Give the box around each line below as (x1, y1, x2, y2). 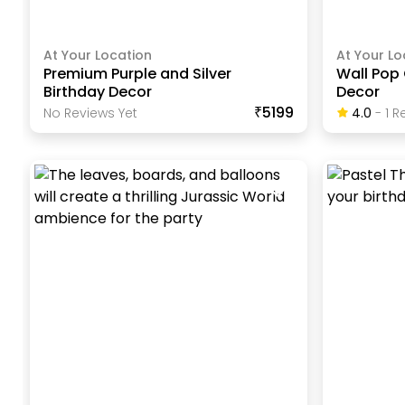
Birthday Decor (43, 81, 153, 103)
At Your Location (43, 46, 153, 65)
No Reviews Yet (43, 104, 138, 123)
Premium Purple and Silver (43, 63, 232, 85)
